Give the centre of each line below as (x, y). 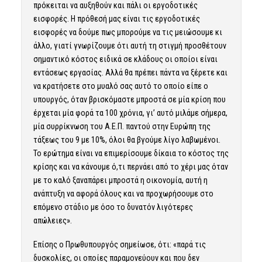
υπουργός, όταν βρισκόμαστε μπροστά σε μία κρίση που (129, 99)
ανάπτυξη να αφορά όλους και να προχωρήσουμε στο (123, 194)
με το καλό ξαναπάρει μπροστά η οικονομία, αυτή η (120, 180)
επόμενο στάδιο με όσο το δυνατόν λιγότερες (113, 207)
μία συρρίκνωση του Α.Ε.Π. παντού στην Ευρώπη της (122, 126)
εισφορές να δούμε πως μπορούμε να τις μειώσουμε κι (127, 32)
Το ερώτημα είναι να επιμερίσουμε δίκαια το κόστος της (131, 153)
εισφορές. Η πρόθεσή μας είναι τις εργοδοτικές (116, 19)
